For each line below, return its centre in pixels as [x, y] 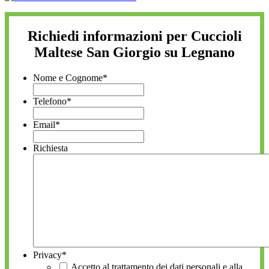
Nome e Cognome [68, 77]
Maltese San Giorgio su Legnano [134, 53]
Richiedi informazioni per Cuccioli [134, 36]
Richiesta [50, 148]
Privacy [47, 255]
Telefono [50, 101]
